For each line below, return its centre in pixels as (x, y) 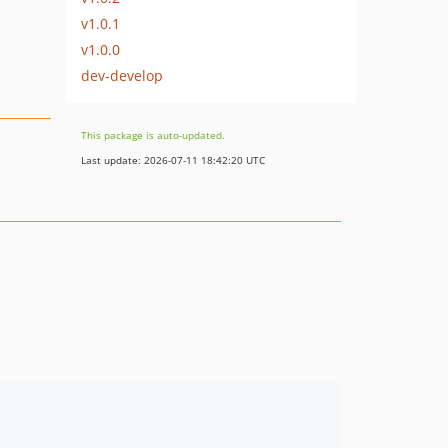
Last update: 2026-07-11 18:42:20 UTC (173, 160)
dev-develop (122, 75)
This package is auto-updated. (153, 135)
